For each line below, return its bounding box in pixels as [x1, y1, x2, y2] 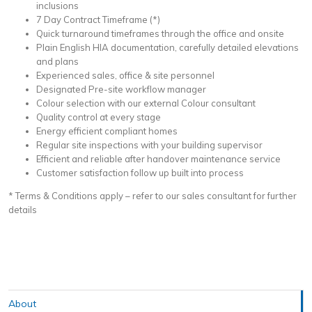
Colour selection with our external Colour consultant [36, 97, 256, 109]
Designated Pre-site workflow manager [36, 83, 206, 95]
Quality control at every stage [36, 111, 161, 123]
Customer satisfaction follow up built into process [36, 166, 244, 178]
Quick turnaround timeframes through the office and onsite [36, 27, 284, 39]
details [8, 203, 37, 215]
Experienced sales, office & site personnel [36, 69, 214, 81]
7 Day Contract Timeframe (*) [36, 13, 160, 25]
